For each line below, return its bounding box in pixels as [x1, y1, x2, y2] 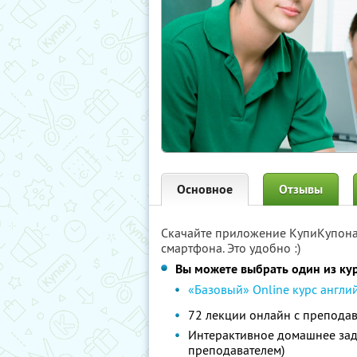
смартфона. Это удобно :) [161, 240, 300, 256]
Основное [177, 181, 233, 198]
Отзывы [279, 181, 323, 198]
